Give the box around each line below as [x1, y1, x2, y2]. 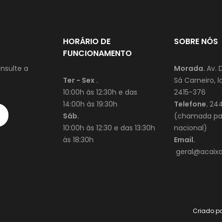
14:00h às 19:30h [63, 99, 117, 109]
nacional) [174, 122, 207, 133]
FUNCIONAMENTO [63, 47, 132, 59]
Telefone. [174, 99, 210, 109]
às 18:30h [63, 134, 94, 145]
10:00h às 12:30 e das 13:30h [63, 122, 155, 133]
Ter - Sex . [63, 75, 98, 85]
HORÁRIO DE [63, 35, 111, 47]
